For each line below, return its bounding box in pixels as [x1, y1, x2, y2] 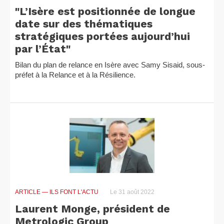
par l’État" [15, 42, 70, 55]
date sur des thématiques [15, 17, 152, 30]
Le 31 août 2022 [108, 188, 154, 195]
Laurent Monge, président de [15, 202, 170, 215]
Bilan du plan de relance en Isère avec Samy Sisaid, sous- [15, 60, 205, 69]
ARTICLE [15, 188, 42, 195]
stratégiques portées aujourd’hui [15, 30, 190, 42]
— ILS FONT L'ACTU [42, 188, 98, 195]
